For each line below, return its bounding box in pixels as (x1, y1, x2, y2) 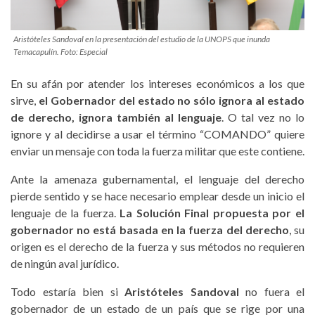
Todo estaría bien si (11, 285, 124, 299)
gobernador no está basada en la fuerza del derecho (11, 223, 289, 237)
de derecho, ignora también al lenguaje (11, 110, 221, 124)
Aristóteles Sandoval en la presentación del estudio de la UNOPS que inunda (13, 34, 270, 45)
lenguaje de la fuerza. (11, 206, 120, 220)
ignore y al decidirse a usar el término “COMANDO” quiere (11, 127, 304, 141)
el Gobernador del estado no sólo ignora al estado (38, 94, 305, 108)
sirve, (11, 94, 39, 108)
